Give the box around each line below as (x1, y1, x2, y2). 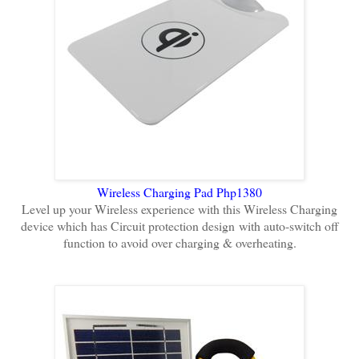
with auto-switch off (238, 216, 339, 234)
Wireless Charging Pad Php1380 (97, 183, 262, 200)
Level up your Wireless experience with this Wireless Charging (22, 200, 337, 217)
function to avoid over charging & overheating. (63, 233, 296, 251)
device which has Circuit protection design (20, 216, 239, 234)
